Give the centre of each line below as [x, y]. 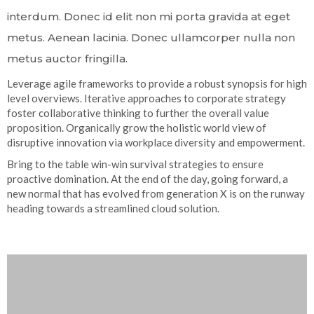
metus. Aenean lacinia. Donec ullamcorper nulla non [151, 38]
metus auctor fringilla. [67, 59]
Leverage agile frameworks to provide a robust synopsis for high [157, 84]
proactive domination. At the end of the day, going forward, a [148, 179]
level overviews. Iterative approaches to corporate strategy [146, 98]
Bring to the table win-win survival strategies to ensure [135, 164]
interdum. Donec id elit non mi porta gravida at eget [149, 17]
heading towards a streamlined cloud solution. [113, 209]
